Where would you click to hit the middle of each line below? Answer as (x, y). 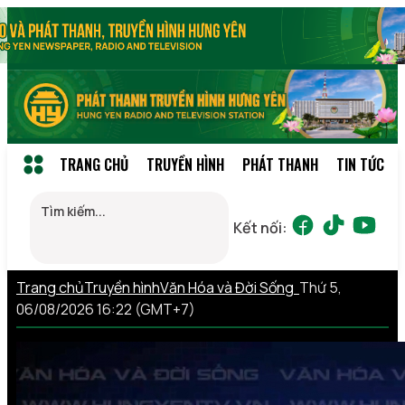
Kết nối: (260, 227)
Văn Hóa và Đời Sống (230, 287)
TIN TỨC (360, 164)
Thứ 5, (320, 287)
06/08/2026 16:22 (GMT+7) (106, 309)
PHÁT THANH (280, 164)
